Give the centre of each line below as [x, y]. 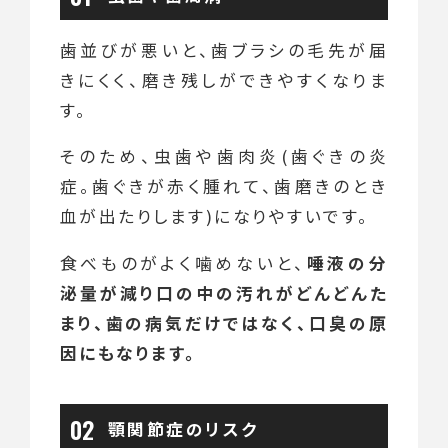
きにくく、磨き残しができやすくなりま [224, 79]
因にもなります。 [128, 353]
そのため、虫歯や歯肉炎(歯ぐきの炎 [224, 156]
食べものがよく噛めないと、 [183, 263]
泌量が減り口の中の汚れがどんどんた [224, 293]
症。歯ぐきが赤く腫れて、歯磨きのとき [224, 186]
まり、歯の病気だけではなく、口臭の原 [224, 323]
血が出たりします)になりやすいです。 [214, 216]
